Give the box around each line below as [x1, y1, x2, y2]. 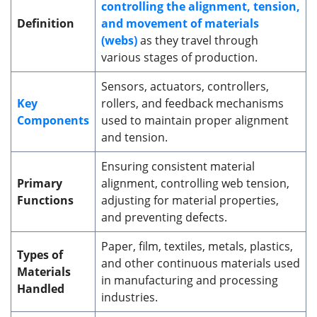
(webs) [101, 33, 137, 49]
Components [17, 113, 89, 129]
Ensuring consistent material [101, 158, 255, 175]
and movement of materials [101, 16, 259, 32]
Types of [17, 247, 63, 263]
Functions [17, 192, 74, 209]
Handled [17, 281, 64, 297]
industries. [101, 289, 158, 306]
